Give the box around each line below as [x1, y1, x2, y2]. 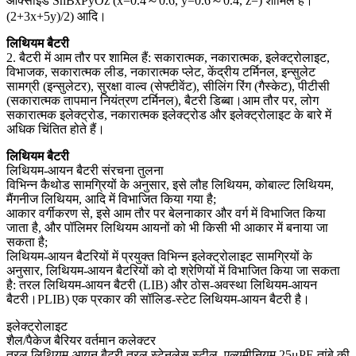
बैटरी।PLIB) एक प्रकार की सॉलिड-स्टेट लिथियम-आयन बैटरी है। [6, 292, 310, 306]
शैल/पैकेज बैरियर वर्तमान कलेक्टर [6, 333, 156, 347]
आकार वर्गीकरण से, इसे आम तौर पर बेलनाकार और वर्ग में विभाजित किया [6, 206, 326, 220]
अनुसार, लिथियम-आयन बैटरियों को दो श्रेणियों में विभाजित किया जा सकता [6, 263, 340, 277]
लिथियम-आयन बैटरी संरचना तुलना [6, 163, 164, 177]
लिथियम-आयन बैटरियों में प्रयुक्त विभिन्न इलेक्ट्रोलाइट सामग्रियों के [6, 249, 312, 263]
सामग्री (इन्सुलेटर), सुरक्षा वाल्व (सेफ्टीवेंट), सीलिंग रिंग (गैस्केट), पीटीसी [6, 79, 330, 93]
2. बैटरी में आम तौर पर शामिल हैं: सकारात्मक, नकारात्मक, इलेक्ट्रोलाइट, [6, 50, 330, 64]
